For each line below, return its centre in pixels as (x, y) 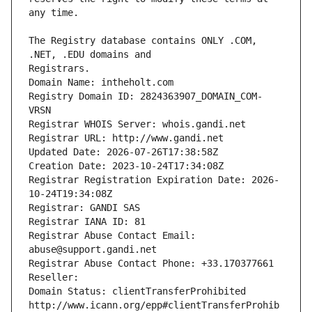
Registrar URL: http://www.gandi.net (126, 138)
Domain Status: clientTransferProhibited (137, 291)
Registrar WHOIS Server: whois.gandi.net (137, 124)
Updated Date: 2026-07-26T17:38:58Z (123, 152)
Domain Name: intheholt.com (101, 83)
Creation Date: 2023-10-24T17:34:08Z (126, 166)
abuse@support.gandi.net (93, 250)
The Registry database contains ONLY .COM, (143, 41)
